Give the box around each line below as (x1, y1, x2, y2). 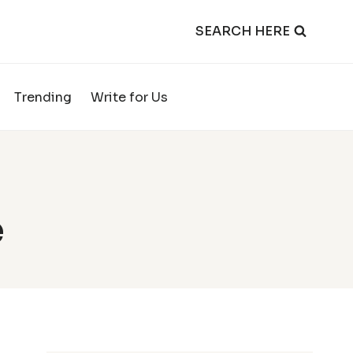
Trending (14, 88, 72, 106)
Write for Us (91, 88, 168, 106)
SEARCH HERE (195, 23, 290, 39)
